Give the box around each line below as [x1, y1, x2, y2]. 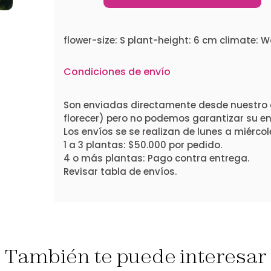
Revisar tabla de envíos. [63, 165, 177, 178]
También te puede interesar [4, 244, 267, 269]
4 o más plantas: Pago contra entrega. [63, 152, 249, 165]
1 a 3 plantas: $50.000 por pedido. [63, 139, 222, 152]
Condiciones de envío [63, 65, 171, 79]
